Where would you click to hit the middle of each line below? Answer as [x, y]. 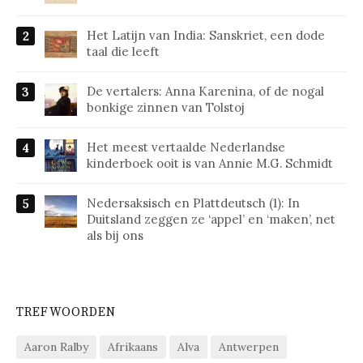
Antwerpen [249, 347]
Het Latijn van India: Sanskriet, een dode [206, 36]
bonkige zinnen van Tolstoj [166, 108]
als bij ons [115, 236]
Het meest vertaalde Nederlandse [186, 147]
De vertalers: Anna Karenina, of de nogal [205, 92]
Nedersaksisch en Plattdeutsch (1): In [193, 203]
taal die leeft [123, 52]
